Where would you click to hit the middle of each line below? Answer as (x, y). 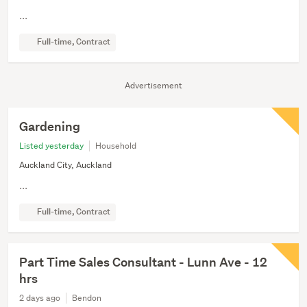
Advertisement (153, 86)
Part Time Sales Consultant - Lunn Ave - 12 (143, 262)
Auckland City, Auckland (65, 165)
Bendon (87, 298)
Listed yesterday (51, 146)
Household (116, 146)
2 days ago (40, 298)
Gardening (50, 127)
